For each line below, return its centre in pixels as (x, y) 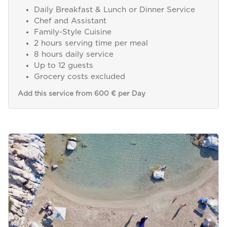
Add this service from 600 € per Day (81, 93)
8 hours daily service (73, 55)
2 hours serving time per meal (91, 44)
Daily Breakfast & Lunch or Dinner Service (114, 10)
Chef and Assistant (70, 21)
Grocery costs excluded (79, 77)
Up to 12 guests (63, 66)
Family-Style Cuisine (72, 32)
